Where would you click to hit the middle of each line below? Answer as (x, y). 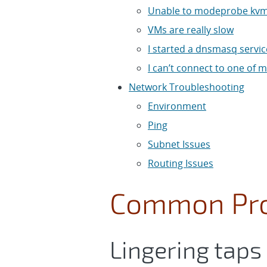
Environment (177, 106)
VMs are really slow (191, 30)
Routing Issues (181, 163)
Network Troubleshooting (187, 87)
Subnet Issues (179, 144)
